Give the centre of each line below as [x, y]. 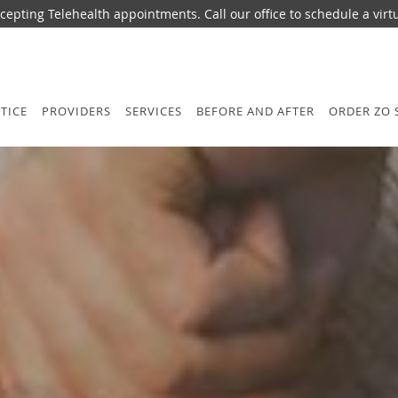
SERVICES [154, 111]
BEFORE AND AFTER [255, 111]
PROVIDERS [76, 111]
